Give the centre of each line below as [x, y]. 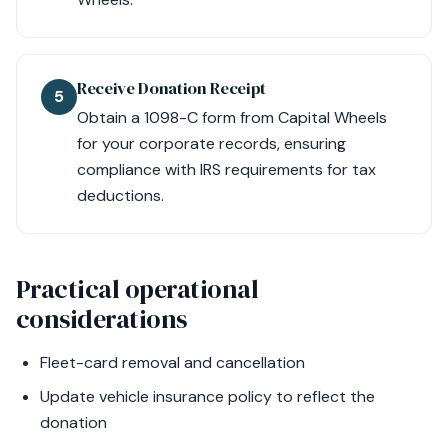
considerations [101, 319]
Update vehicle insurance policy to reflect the [207, 396]
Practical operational [137, 289]
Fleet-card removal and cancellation [172, 362]
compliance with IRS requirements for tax [226, 169]
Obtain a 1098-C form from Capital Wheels [232, 117]
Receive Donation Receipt [171, 88]
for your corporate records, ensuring [211, 143]
